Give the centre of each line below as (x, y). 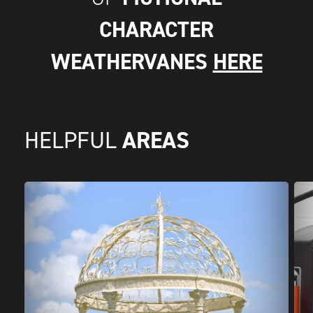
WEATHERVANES (132, 62)
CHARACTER (156, 30)
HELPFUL (73, 140)
